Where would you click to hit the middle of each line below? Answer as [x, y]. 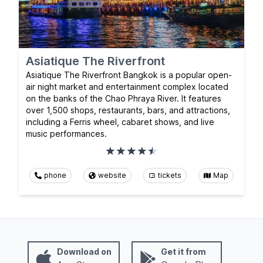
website [112, 176]
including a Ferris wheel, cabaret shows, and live [120, 122]
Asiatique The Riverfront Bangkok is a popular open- [129, 75]
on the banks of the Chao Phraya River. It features [124, 99]
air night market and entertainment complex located [127, 87]
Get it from [183, 252]
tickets [170, 176]
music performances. [66, 134]
